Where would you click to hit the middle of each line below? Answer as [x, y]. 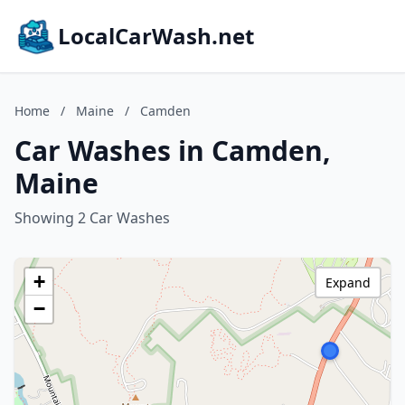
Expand [348, 283]
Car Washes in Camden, [173, 151]
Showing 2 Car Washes [92, 218]
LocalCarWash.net [156, 36]
